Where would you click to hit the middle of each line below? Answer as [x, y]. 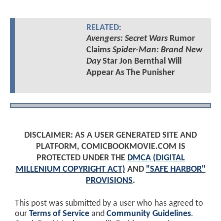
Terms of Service [59, 214]
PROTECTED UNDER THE [82, 158]
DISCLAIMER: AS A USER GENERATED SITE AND [110, 135]
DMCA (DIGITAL [156, 158]
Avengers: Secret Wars [127, 38]
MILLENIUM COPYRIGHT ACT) [70, 169]
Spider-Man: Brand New [157, 50]
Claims [99, 50]
